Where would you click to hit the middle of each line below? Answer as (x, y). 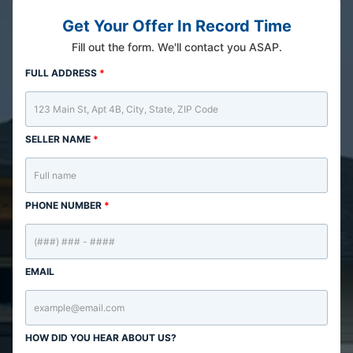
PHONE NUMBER (65, 205)
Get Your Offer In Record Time (176, 26)
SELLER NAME (59, 139)
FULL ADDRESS (62, 73)
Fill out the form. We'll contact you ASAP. (176, 47)
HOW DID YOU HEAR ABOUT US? (101, 338)
